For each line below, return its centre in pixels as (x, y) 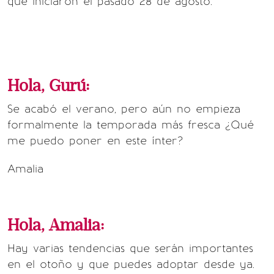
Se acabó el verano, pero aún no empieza (124, 109)
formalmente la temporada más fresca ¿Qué (131, 125)
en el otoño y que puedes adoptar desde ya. (131, 264)
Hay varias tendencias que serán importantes (130, 248)
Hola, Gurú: (48, 86)
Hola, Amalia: (56, 225)
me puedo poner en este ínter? (95, 141)
